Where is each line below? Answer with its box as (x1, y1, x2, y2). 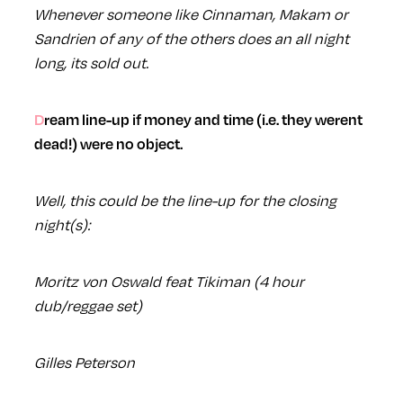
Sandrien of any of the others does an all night (33, 28, 349, 49)
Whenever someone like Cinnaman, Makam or (33, 4, 348, 25)
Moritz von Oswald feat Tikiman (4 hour (33, 271, 304, 292)
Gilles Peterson (33, 352, 135, 373)
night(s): (33, 214, 91, 236)
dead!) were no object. (33, 134, 183, 154)
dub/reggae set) (33, 295, 142, 317)
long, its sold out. (33, 52, 148, 74)
